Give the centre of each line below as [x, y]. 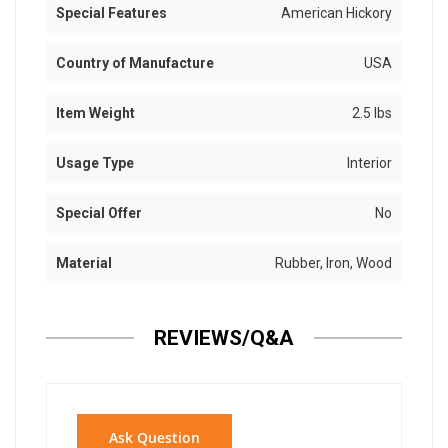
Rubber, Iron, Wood [333, 263]
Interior [369, 163]
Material [84, 263]
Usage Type [95, 163]
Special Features [111, 13]
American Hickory [336, 13]
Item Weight [95, 113]
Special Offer [99, 213]
